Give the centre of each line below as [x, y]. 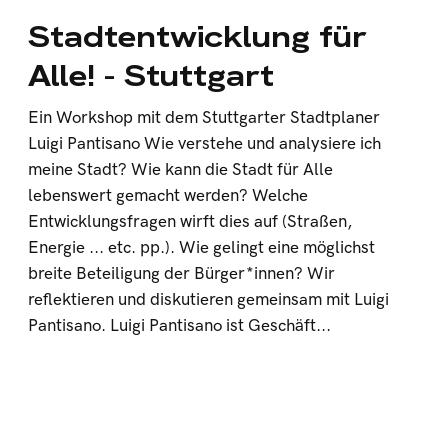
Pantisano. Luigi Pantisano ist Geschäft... [180, 326]
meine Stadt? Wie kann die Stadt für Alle [181, 170]
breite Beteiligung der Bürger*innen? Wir [182, 274]
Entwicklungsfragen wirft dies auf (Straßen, [190, 222]
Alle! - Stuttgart [151, 75]
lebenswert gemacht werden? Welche [168, 196]
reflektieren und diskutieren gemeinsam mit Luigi [209, 300]
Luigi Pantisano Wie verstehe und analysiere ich [205, 144]
